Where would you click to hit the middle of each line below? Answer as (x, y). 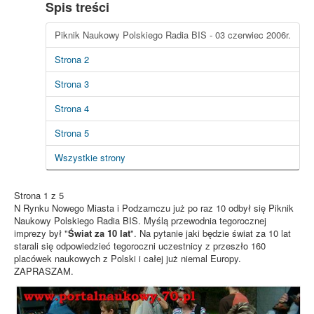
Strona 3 (72, 83)
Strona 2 (72, 59)
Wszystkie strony (90, 157)
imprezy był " (41, 233)
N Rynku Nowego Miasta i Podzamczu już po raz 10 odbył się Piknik (154, 207)
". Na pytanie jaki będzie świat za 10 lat (211, 233)
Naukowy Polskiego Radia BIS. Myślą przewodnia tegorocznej (140, 220)
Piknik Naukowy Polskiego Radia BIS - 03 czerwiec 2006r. (173, 34)
